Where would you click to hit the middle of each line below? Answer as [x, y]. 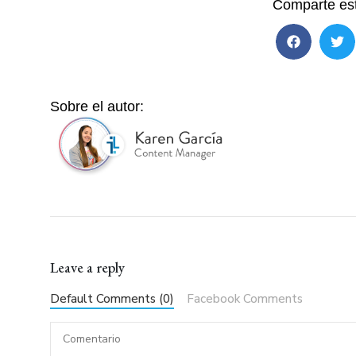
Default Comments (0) [112, 299]
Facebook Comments [244, 299]
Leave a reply [88, 268]
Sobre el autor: [97, 107]
